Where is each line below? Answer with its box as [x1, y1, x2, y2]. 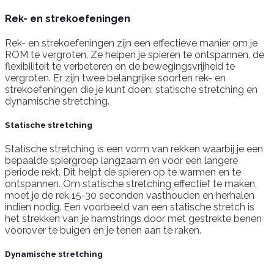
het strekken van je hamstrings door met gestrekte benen [5, 213, 262, 225]
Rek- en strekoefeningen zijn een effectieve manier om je [5, 37, 257, 49]
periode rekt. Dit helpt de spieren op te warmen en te [5, 166, 241, 179]
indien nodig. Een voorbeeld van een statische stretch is [5, 201, 254, 213]
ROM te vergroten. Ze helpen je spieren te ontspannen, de [5, 48, 264, 61]
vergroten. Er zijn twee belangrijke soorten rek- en [5, 72, 226, 84]
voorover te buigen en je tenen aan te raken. [5, 224, 201, 237]
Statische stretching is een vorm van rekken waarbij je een [5, 143, 263, 155]
